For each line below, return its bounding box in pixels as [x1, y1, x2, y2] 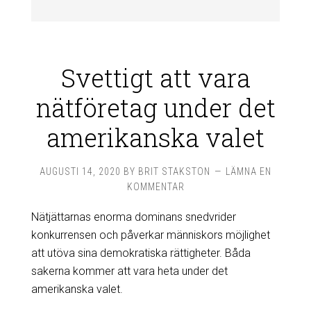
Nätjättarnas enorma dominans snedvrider [31, 210, 236, 224]
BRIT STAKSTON [138, 165, 210, 177]
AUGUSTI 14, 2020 [40, 165, 121, 177]
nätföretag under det [35, 90, 276, 124]
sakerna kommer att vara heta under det [31, 264, 228, 278]
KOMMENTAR [126, 180, 185, 192]
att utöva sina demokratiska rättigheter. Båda [31, 246, 251, 260]
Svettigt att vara [60, 60, 251, 94]
